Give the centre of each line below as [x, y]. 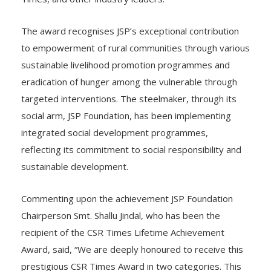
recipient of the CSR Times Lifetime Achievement [123, 220]
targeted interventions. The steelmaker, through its [129, 86]
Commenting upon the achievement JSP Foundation [127, 186]
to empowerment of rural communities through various [135, 35]
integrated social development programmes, [115, 120]
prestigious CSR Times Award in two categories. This [131, 254]
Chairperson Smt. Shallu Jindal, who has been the [121, 203]
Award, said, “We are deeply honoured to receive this [132, 237]
